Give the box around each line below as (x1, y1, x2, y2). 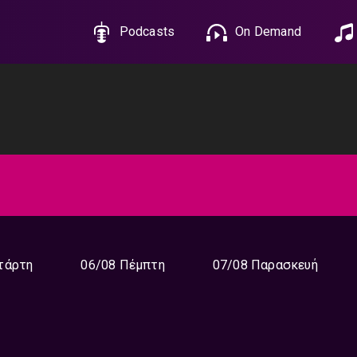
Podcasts (119, 24, 175, 39)
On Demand (235, 24, 301, 39)
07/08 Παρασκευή (212, 257, 318, 273)
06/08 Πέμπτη (80, 257, 165, 273)
